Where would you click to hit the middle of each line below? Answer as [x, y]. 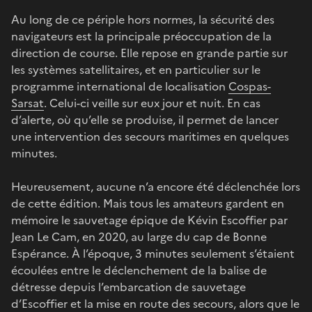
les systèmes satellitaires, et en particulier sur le [136, 69]
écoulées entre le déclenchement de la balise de [139, 270]
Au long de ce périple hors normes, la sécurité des [143, 19]
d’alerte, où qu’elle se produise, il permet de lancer [145, 119]
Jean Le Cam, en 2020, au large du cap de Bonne [139, 236]
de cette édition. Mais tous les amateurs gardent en [148, 203]
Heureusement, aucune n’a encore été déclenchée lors [156, 186]
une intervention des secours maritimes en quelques [150, 136]
